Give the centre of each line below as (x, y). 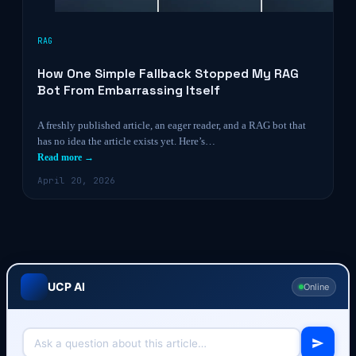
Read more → (66, 157)
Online (316, 286)
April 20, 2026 (76, 180)
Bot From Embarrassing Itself (129, 90)
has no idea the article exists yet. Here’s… (126, 141)
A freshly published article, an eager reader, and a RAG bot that (172, 125)
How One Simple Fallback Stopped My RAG (168, 74)
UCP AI (66, 286)
